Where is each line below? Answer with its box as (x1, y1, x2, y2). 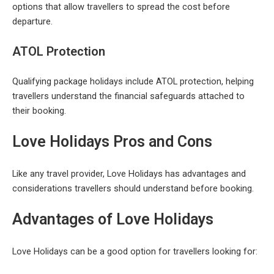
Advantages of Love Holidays (12, 210, 213, 229)
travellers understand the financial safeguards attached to (12, 90, 245, 102)
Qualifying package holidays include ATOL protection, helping (12, 75, 254, 87)
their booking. (12, 105, 66, 116)
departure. (12, 16, 53, 28)
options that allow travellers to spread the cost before (12, 1, 230, 13)
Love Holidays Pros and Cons (12, 133, 212, 151)
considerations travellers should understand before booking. (12, 183, 254, 194)
